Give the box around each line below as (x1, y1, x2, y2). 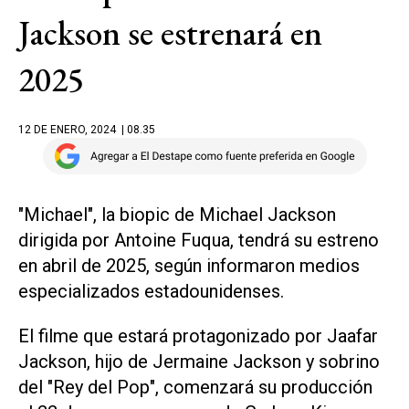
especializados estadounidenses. (18, 280, 284, 302)
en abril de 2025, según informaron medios (18, 255, 360, 277)
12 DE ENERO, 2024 (18, 123, 116, 136)
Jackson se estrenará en (18, 11, 322, 55)
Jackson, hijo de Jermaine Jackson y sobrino (18, 350, 380, 372)
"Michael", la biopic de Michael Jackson (18, 204, 336, 225)
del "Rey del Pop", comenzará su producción (18, 375, 372, 398)
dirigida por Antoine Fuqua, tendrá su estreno (18, 229, 379, 251)
